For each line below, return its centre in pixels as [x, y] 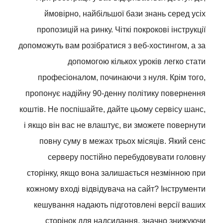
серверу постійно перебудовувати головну [127, 157]
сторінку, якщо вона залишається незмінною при [116, 173]
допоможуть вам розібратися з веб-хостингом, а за [112, 46]
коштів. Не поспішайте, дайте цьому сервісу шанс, [112, 109]
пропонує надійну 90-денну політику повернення [115, 93]
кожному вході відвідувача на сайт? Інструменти [116, 189]
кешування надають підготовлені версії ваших [120, 205]
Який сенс [187, 141]
